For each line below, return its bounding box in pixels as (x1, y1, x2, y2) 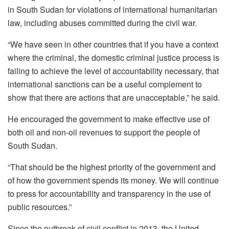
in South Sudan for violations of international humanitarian (8, 4, 217, 16)
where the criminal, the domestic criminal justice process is (8, 52, 219, 64)
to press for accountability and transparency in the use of (8, 188, 211, 200)
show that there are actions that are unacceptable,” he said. (8, 91, 220, 104)
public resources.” (8, 201, 72, 213)
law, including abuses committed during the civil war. (8, 17, 197, 29)
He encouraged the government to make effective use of (8, 113, 210, 125)
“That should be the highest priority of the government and (8, 161, 216, 173)
